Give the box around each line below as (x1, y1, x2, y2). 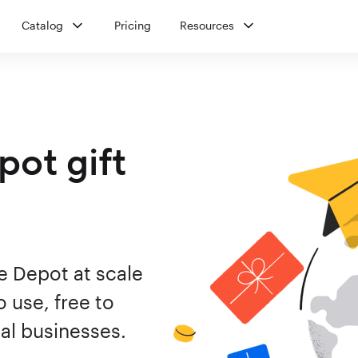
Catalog (21, 18, 63, 32)
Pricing (113, 18, 151, 32)
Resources (179, 18, 234, 32)
